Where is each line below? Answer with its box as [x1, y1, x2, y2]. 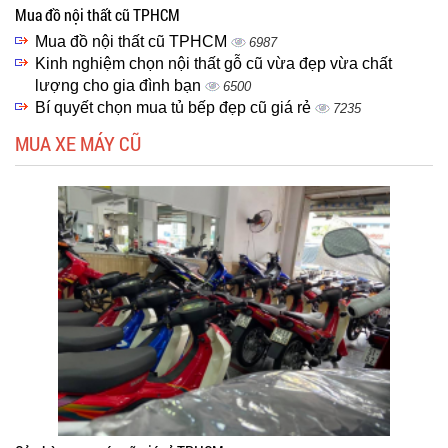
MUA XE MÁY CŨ [15, 130, 141, 156]
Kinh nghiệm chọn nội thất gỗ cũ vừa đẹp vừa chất [35, 55, 392, 72]
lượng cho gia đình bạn [35, 77, 205, 94]
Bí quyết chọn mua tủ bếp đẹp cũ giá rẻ [35, 99, 315, 116]
